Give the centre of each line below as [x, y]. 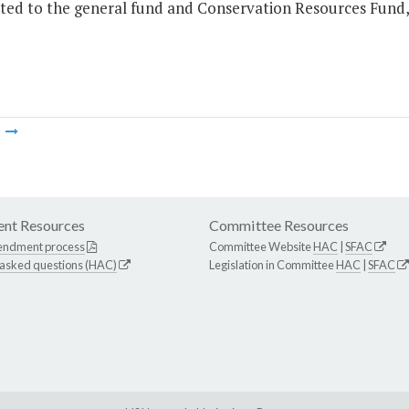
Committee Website [261, 247]
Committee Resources [279, 225]
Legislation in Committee [273, 265]
